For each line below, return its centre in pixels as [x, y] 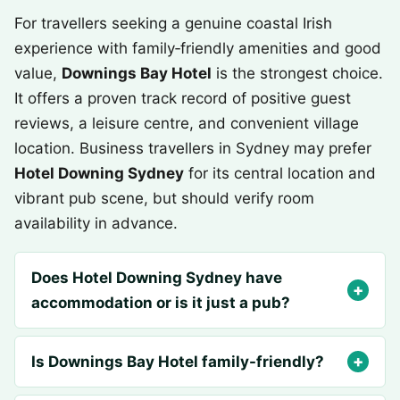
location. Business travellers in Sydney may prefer [193, 148]
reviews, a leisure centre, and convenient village [187, 123]
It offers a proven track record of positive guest [183, 98]
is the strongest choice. [297, 73]
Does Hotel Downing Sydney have [157, 278]
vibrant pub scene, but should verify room [164, 198]
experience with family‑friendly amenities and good [198, 48]
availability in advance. [96, 223]
